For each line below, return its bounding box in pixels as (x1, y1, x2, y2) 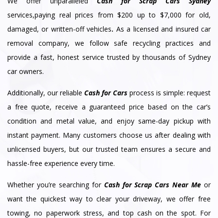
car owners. (7, 66, 44, 76)
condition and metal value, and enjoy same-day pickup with (7, 116, 211, 126)
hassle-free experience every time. (7, 158, 115, 168)
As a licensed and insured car (113, 24, 211, 34)
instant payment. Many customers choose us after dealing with (7, 130, 211, 140)
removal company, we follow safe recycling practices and (7, 38, 211, 48)
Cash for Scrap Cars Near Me (104, 180, 201, 189)
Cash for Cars (84, 88, 127, 97)
